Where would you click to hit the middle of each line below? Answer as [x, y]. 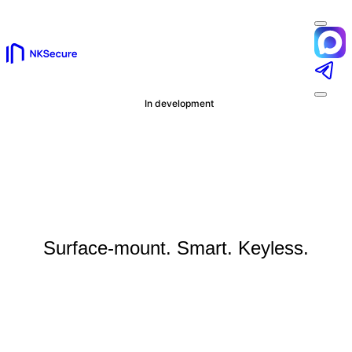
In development [179, 103]
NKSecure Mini [176, 163]
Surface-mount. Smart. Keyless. [176, 247]
